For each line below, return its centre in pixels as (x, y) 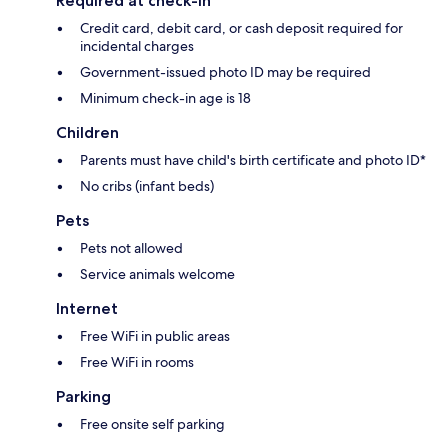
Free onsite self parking (152, 424)
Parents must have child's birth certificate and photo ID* (253, 160)
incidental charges (137, 46)
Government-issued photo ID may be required (225, 72)
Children (87, 133)
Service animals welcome (157, 274)
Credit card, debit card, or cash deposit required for (241, 28)
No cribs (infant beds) (147, 186)
